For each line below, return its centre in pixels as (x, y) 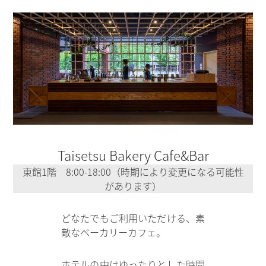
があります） (133, 186)
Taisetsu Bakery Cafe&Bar (133, 155)
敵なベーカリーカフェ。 (114, 232)
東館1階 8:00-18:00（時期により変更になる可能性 (133, 172)
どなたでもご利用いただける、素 (133, 218)
